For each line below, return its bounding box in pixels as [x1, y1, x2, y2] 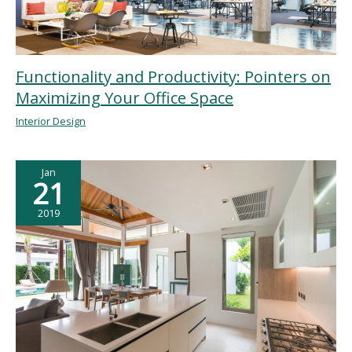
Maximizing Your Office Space [16, 87, 233, 109]
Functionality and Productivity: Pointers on [16, 66, 331, 88]
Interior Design [16, 114, 86, 129]
